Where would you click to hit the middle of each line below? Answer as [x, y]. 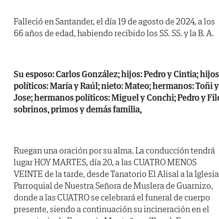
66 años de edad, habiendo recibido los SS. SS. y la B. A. [114, 33]
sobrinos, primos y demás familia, [78, 109]
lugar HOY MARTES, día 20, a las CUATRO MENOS [105, 162]
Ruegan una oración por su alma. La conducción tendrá [114, 151]
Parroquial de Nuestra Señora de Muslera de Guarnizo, [113, 186]
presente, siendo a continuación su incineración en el [111, 209]
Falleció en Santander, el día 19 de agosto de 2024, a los [114, 22]
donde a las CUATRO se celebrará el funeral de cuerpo [112, 197]
